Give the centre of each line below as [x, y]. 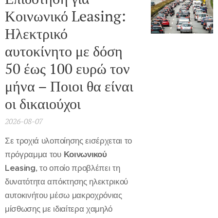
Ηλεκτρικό [36, 34]
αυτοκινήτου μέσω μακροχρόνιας [64, 195]
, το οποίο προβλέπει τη [78, 168]
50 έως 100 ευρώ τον [67, 69]
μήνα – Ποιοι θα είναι [69, 86]
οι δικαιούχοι [43, 104]
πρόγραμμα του [34, 154]
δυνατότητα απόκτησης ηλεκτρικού [67, 182]
